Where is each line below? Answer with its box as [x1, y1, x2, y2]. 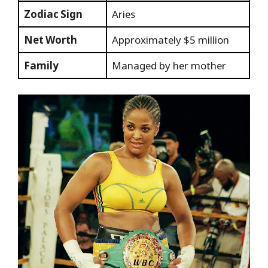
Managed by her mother [112, 59, 226, 73]
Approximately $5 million [112, 33, 229, 47]
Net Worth [24, 33, 77, 47]
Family [24, 59, 59, 73]
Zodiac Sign [24, 7, 83, 22]
